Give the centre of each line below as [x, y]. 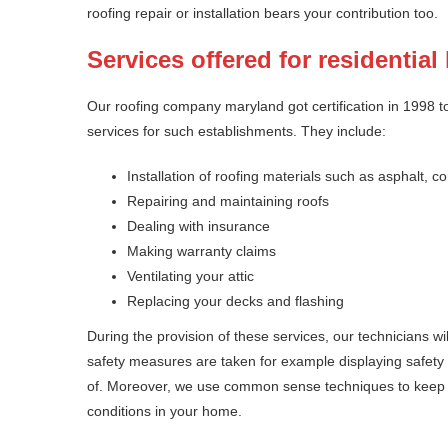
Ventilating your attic [190, 276]
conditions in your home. [164, 411]
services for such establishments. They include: [236, 131]
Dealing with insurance [198, 226]
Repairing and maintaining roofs [228, 201]
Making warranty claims [201, 251]
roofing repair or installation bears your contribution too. [262, 13]
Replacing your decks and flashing [235, 301]
